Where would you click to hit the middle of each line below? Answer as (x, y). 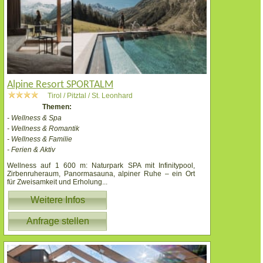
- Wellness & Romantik (43, 128)
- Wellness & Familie (40, 139)
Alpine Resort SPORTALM (60, 85)
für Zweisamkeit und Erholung (55, 182)
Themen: (57, 107)
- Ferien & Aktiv (31, 149)
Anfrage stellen (58, 221)
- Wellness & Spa (34, 118)
